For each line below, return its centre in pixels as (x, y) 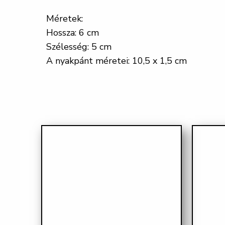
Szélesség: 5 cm (79, 46)
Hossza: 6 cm (73, 32)
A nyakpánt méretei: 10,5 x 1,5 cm (117, 61)
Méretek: (65, 18)
